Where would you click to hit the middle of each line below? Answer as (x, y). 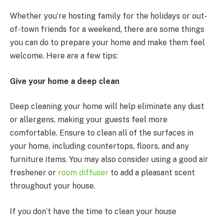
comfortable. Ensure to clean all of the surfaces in (102, 133)
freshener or (34, 173)
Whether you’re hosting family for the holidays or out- (109, 16)
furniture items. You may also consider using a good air (109, 160)
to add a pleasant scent (152, 173)
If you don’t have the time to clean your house (93, 211)
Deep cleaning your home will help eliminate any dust (107, 107)
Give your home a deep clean (65, 81)
